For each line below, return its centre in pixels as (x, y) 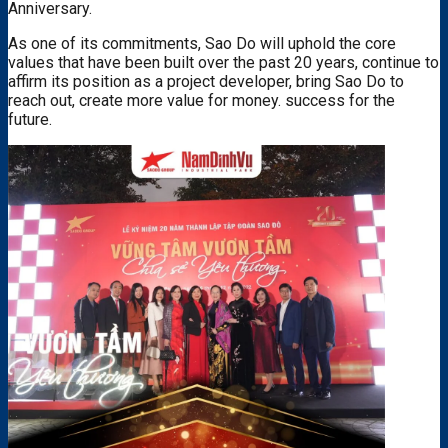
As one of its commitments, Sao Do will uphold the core (202, 43)
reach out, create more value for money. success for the (201, 100)
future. (30, 119)
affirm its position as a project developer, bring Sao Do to (206, 81)
